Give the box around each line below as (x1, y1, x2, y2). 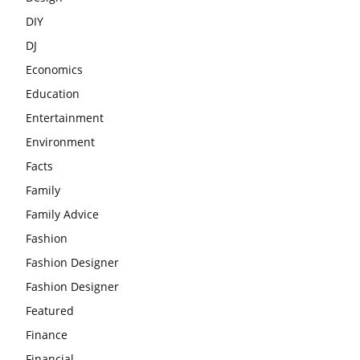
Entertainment (26, 109, 104, 125)
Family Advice (26, 206, 99, 222)
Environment (26, 133, 95, 149)
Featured (26, 302, 74, 318)
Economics (26, 61, 83, 77)
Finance (26, 326, 67, 342)
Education (26, 85, 80, 101)
